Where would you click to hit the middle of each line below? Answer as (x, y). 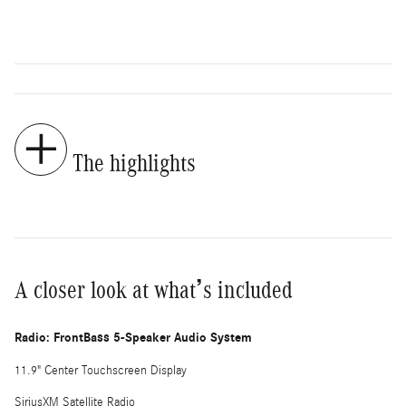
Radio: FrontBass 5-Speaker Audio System (133, 337)
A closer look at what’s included (154, 290)
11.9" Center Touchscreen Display (101, 370)
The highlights (134, 163)
